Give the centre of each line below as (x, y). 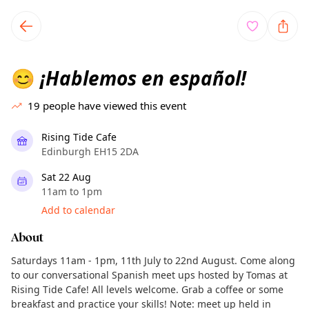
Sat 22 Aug (66, 177)
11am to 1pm (72, 191)
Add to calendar (78, 210)
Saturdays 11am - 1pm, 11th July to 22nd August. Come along (153, 260)
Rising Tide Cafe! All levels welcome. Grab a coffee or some (147, 289)
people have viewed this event (114, 106)
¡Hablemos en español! (141, 78)
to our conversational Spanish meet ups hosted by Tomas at (149, 275)
